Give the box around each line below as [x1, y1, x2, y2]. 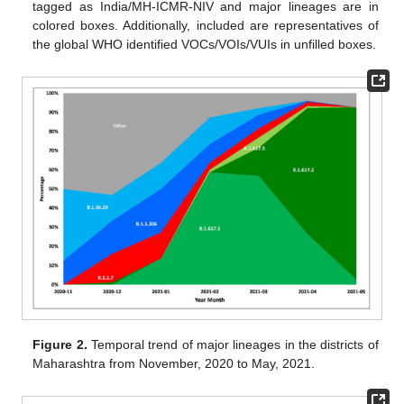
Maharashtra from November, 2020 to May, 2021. [32, 356, 316, 372]
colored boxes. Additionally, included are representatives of [32, 18, 379, 33]
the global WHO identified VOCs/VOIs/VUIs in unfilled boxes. [32, 37, 377, 52]
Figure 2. [32, 337, 87, 353]
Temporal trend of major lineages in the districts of [87, 337, 379, 353]
